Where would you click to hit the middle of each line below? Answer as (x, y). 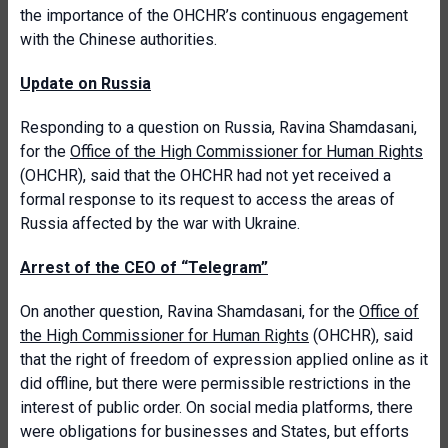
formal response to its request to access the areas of (207, 199)
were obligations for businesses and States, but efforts (214, 431)
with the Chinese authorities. (118, 39)
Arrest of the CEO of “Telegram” (144, 267)
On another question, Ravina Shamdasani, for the (189, 311)
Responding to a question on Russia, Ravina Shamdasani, (218, 127)
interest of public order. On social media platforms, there (216, 407)
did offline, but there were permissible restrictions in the (215, 383)
